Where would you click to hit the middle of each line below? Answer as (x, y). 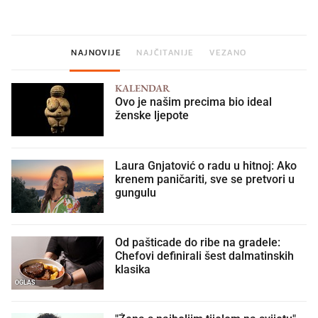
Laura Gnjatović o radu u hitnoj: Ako (206, 164)
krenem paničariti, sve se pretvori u (205, 178)
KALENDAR (142, 86)
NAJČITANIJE (165, 51)
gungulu (136, 191)
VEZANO (228, 51)
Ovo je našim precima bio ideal (193, 100)
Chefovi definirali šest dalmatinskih (204, 254)
